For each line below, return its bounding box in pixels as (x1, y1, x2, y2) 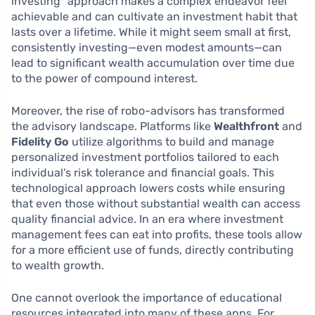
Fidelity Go (11, 134, 69, 148)
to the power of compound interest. (11, 71, 198, 85)
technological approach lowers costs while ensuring (11, 181, 285, 195)
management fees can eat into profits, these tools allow (11, 227, 302, 241)
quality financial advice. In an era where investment (11, 212, 283, 226)
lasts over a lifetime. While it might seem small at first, (11, 25, 291, 39)
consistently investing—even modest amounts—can (11, 40, 282, 54)
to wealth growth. (11, 258, 104, 272)
